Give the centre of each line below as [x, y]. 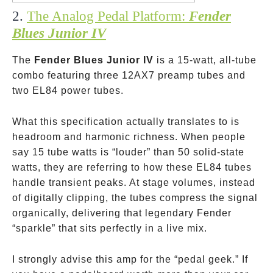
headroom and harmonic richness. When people [129, 137]
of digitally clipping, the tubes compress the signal [135, 198]
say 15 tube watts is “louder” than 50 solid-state [128, 152]
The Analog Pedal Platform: [108, 16]
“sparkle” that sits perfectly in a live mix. [110, 228]
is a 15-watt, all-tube [205, 60]
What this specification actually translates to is [126, 122]
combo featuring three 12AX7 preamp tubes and [129, 75]
